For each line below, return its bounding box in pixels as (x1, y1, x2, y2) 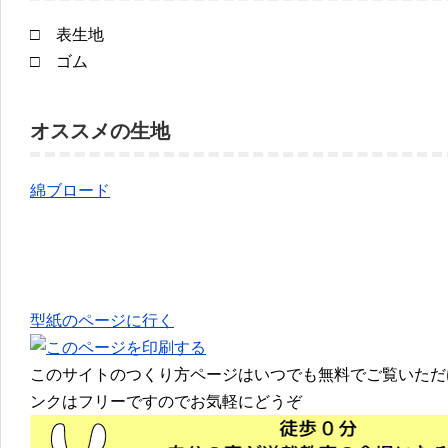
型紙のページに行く (30, 311, 174, 329)
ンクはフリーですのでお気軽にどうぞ (30, 392, 302, 410)
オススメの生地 (30, 119, 170, 142)
